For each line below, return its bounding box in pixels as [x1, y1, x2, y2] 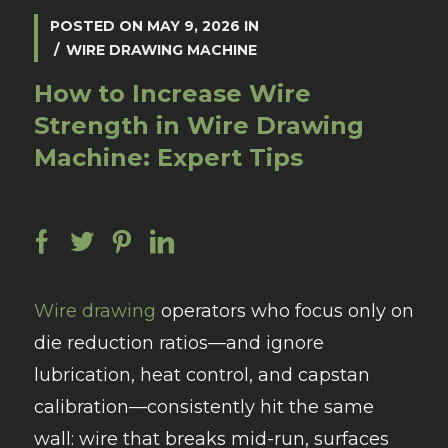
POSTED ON [49, 17, 147, 36]
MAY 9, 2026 [146, 17, 240, 36]
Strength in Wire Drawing [33, 111, 364, 141]
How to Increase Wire [33, 79, 311, 109]
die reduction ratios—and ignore [33, 332, 324, 355]
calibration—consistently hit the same [33, 396, 374, 419]
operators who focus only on [155, 300, 414, 323]
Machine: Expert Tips [33, 143, 303, 173]
